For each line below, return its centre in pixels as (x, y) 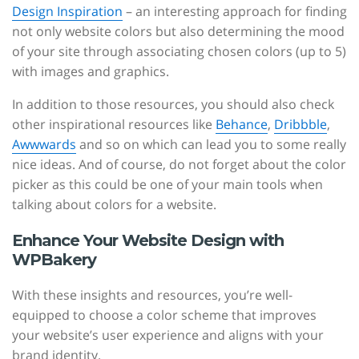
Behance (242, 125)
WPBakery (54, 260)
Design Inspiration (67, 12)
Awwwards (44, 145)
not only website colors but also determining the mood (178, 32)
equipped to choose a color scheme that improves (164, 315)
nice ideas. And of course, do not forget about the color (179, 165)
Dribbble (301, 125)
